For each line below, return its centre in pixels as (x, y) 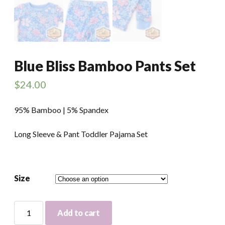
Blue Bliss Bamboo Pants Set (105, 66)
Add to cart (79, 212)
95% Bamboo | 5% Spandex (61, 109)
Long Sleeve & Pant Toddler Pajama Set (81, 134)
